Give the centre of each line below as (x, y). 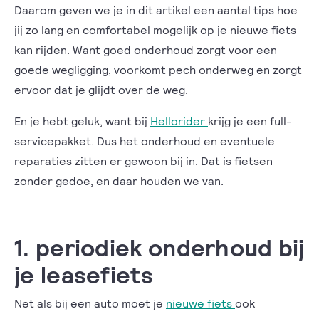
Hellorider (179, 120)
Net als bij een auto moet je (90, 303)
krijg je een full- (250, 120)
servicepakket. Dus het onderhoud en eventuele (145, 140)
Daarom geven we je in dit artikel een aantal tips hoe (156, 9)
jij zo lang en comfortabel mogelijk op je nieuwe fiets (155, 29)
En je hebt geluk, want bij (82, 120)
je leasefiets (84, 273)
